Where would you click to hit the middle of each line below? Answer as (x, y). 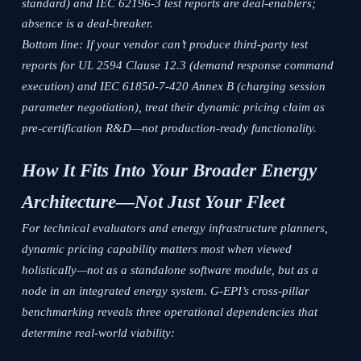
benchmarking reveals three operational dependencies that (170, 312)
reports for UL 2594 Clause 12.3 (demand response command (178, 66)
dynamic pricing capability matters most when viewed (157, 249)
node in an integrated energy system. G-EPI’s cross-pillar (166, 291)
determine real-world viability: (99, 333)
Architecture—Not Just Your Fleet (154, 202)
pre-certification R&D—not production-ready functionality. (170, 129)
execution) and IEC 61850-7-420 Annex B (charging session (174, 87)
